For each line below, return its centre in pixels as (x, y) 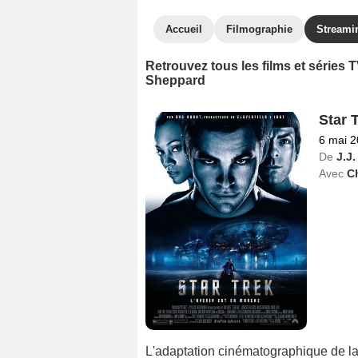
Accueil (184, 29)
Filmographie (259, 29)
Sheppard (175, 80)
